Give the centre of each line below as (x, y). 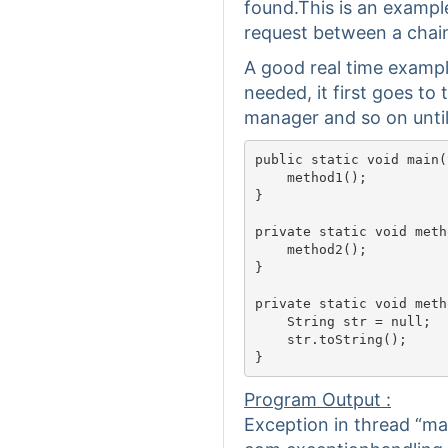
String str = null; (342, 321)
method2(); (310, 249)
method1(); (310, 177)
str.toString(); (330, 339)
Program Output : (317, 399)
